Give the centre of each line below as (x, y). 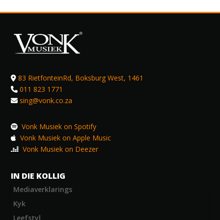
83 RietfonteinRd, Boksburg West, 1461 (81, 78)
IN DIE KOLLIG (38, 176)
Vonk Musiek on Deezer (60, 149)
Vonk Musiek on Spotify (58, 126)
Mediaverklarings (43, 189)
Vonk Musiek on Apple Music (65, 137)
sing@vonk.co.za (46, 100)
